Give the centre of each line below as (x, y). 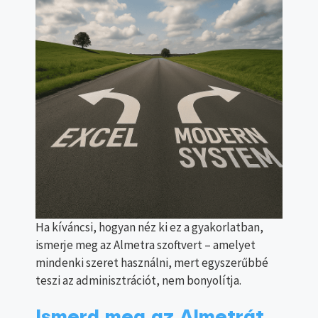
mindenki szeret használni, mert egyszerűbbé (152, 263)
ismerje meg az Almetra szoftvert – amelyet (146, 245)
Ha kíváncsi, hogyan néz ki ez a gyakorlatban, (149, 227)
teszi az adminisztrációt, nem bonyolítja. (138, 281)
